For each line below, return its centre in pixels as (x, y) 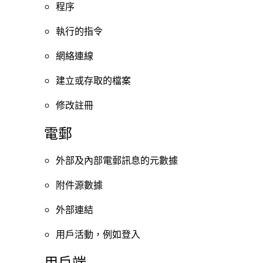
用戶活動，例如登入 (98, 234)
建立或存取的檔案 (93, 80)
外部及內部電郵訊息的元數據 (117, 160)
